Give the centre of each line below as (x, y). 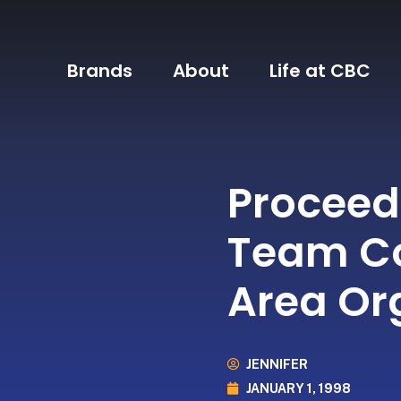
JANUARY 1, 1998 (299, 388)
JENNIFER (277, 364)
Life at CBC (320, 71)
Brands (100, 71)
